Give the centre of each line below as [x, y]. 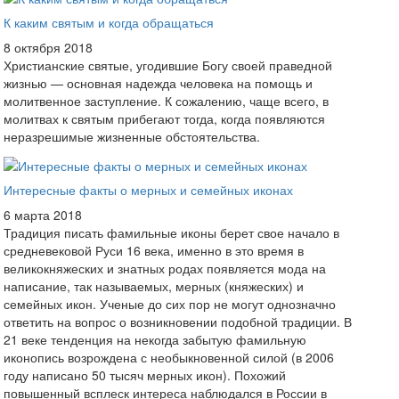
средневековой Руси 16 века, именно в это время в [154, 250]
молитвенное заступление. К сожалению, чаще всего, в [167, 101]
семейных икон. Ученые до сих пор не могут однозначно [170, 303]
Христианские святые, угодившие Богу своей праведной [168, 65]
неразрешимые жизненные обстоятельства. [132, 137]
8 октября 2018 [49, 48]
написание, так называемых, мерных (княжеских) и [156, 285]
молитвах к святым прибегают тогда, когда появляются [165, 119]
